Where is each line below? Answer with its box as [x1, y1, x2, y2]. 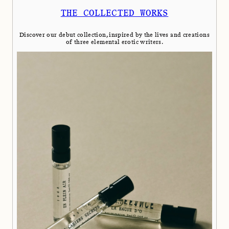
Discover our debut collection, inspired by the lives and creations [19, 31, 210, 38]
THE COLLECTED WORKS [60, 7, 169, 18]
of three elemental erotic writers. [65, 38, 164, 45]
